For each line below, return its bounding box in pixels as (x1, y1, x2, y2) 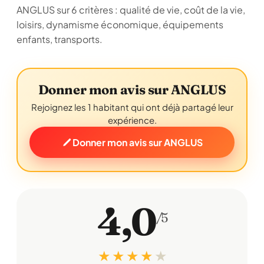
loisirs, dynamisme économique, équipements (16, 18, 223, 31)
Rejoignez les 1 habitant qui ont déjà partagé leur (31, 101, 233, 113)
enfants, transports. (16, 33, 103, 45)
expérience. (107, 114, 157, 126)
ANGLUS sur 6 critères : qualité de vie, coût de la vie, (16, 4, 245, 16)
